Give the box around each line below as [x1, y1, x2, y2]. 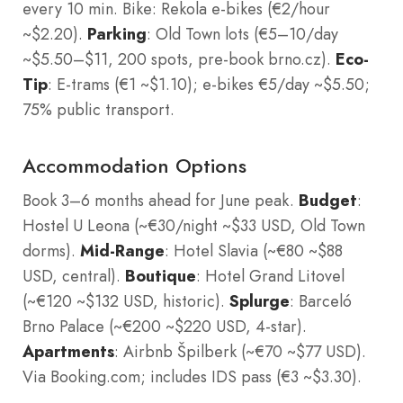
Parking [87, 22, 147, 45]
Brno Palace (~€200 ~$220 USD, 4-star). [22, 314, 307, 338]
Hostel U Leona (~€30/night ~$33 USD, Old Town [22, 213, 365, 237]
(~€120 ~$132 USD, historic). [22, 289, 229, 313]
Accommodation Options [22, 150, 246, 180]
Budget [299, 188, 357, 211]
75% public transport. [22, 97, 175, 121]
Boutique [125, 264, 196, 287]
